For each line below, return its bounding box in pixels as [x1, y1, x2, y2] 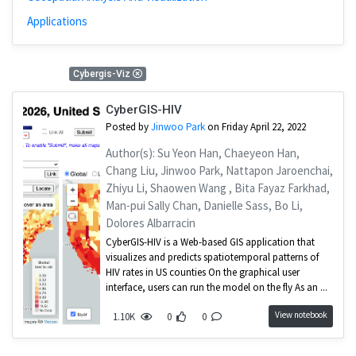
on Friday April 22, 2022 [204, 120, 306, 134]
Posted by [105, 120, 151, 134]
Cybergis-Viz [72, 68, 133, 80]
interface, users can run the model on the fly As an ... [105, 281, 327, 295]
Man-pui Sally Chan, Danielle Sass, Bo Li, [105, 197, 303, 213]
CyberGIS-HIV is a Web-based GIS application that [105, 235, 315, 250]
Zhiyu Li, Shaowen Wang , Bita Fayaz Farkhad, [105, 180, 330, 195]
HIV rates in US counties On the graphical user [105, 265, 300, 280]
